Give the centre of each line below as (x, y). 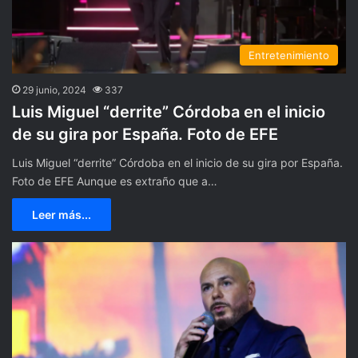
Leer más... (62, 214)
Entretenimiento (289, 55)
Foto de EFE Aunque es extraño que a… (115, 181)
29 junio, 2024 (54, 89)
